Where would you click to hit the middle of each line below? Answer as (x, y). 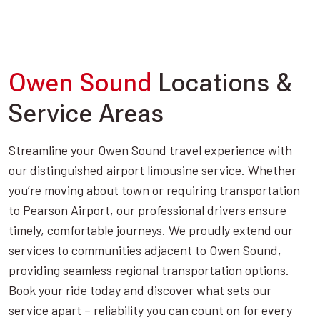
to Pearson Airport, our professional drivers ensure (147, 210)
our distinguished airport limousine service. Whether (152, 170)
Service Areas (86, 113)
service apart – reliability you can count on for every (150, 310)
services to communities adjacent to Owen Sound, (145, 250)
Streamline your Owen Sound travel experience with (150, 150)
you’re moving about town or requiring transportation (154, 190)
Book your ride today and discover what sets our (140, 290)
